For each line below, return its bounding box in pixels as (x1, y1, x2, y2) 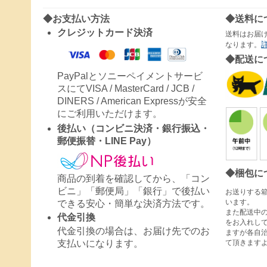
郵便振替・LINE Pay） (57, 136, 156, 147)
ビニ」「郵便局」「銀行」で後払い (57, 186, 210, 197)
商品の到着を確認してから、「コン (57, 173, 210, 184)
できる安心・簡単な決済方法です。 (57, 198, 210, 209)
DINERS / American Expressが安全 (57, 96, 207, 107)
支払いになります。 (57, 238, 143, 249)
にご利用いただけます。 (57, 108, 162, 119)
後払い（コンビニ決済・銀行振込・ (57, 123, 210, 134)
